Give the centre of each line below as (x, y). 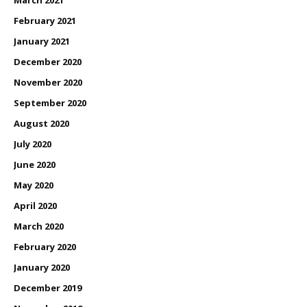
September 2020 (50, 103)
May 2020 (34, 185)
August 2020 (41, 124)
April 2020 (35, 206)
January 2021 (42, 41)
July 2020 (33, 144)
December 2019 (48, 288)
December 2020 (48, 62)
